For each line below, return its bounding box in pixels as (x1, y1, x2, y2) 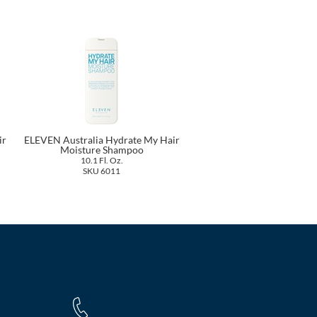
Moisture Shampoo (59, 143, 144, 156)
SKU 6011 (83, 165, 120, 175)
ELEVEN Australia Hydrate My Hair (23, 133, 180, 146)
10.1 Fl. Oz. (80, 154, 123, 165)
